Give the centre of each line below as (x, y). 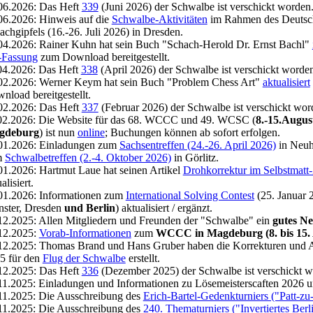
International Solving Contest (190, 195)
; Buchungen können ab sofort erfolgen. (192, 132)
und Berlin (89, 208)
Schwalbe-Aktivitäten (159, 19)
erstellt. (143, 258)
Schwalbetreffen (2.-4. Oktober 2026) (88, 158)
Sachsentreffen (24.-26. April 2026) (197, 145)
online (91, 132)
